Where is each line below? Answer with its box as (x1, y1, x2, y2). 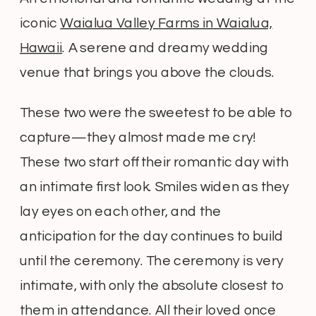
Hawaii (20, 41, 63, 56)
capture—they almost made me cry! (20, 130, 256, 145)
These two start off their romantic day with (20, 155, 288, 170)
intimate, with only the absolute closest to (20, 279, 284, 293)
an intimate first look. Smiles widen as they (20, 180, 290, 195)
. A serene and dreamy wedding (62, 41, 269, 56)
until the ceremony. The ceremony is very (20, 254, 284, 269)
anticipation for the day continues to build (20, 229, 284, 244)
